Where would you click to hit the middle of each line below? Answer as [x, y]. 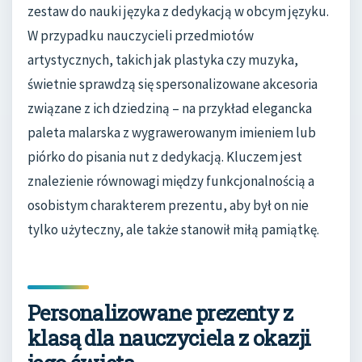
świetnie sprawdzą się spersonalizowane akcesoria [173, 84]
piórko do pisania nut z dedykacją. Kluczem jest [165, 157]
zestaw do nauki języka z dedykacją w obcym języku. [178, 12]
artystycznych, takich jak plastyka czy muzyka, [163, 60]
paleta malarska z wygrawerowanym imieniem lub [172, 133]
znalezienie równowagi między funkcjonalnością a [171, 181]
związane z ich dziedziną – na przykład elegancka [170, 109]
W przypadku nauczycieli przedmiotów [141, 36]
